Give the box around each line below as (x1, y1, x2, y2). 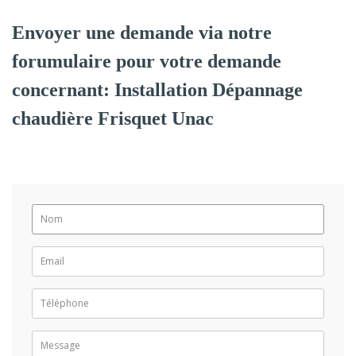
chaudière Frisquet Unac (12, 107, 214, 129)
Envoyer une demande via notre (12, 21, 272, 43)
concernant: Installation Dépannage (12, 79, 303, 100)
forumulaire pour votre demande (12, 50, 281, 72)
